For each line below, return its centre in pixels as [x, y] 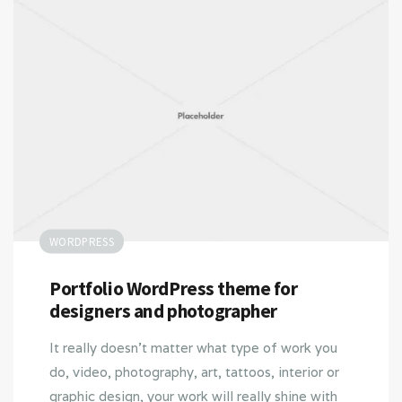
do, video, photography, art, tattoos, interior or [194, 371]
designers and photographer [163, 310]
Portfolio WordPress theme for [174, 288]
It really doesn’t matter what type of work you [193, 347]
